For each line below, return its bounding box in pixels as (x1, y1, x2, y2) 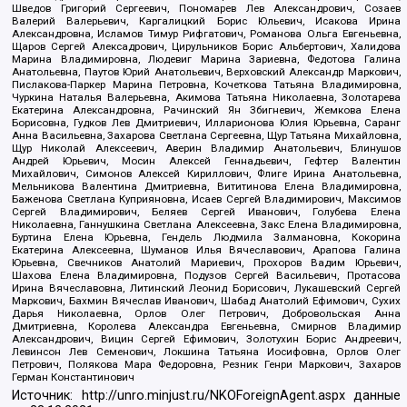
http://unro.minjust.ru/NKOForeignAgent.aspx (81, 387, 345, 403)
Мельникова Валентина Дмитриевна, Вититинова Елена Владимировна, (12, 180, 401, 194)
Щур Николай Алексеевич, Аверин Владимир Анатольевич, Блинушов (12, 142, 401, 155)
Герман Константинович (12, 371, 135, 384)
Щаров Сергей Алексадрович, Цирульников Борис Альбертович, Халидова (12, 40, 401, 54)
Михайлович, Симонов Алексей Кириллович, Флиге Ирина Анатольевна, (12, 167, 401, 181)
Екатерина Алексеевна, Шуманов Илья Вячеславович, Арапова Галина (12, 243, 401, 257)
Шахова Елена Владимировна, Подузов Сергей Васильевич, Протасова (12, 269, 401, 283)
